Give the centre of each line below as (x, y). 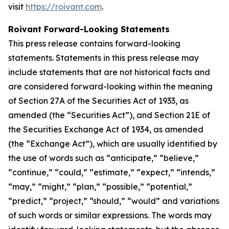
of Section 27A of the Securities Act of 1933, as (98, 101)
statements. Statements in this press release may (104, 58)
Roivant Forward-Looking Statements (89, 29)
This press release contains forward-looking (94, 43)
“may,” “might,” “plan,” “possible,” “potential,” (100, 187)
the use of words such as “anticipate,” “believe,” (104, 158)
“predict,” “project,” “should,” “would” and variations (114, 201)
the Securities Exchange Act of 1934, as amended (106, 129)
